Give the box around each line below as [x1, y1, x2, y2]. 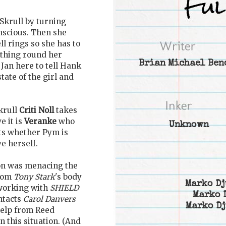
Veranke [24, 117, 56, 127]
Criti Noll [19, 105, 54, 116]
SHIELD [50, 183, 79, 193]
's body [55, 172, 82, 182]
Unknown [168, 121, 209, 130]
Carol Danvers [23, 194, 75, 204]
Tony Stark [14, 172, 55, 182]
